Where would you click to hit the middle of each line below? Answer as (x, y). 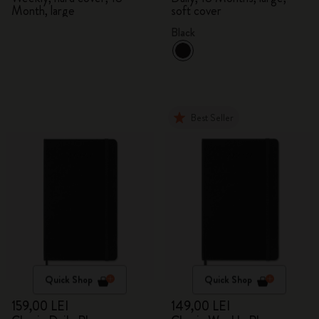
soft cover (196, 11)
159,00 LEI (40, 306)
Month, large (43, 11)
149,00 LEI (200, 306)
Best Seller (212, 117)
